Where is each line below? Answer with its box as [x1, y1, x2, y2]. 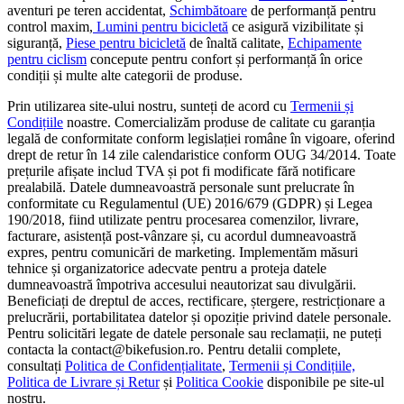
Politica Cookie [176, 373, 263, 390]
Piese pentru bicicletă [66, 34, 186, 50]
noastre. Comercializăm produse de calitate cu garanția [63, 114, 375, 130]
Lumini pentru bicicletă [93, 18, 228, 34]
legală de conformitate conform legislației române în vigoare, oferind [7, 130, 395, 146]
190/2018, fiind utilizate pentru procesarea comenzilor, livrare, [7, 211, 359, 227]
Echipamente [288, 34, 362, 50]
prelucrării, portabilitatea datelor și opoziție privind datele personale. [7, 308, 391, 325]
